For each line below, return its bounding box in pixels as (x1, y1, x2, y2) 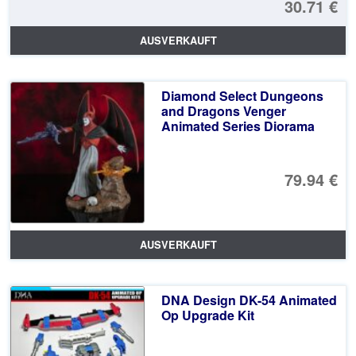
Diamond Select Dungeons (161, 86, 323, 105)
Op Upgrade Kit (161, 305, 254, 324)
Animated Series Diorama (161, 116, 315, 135)
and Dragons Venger (161, 101, 286, 120)
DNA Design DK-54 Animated (161, 290, 337, 309)
